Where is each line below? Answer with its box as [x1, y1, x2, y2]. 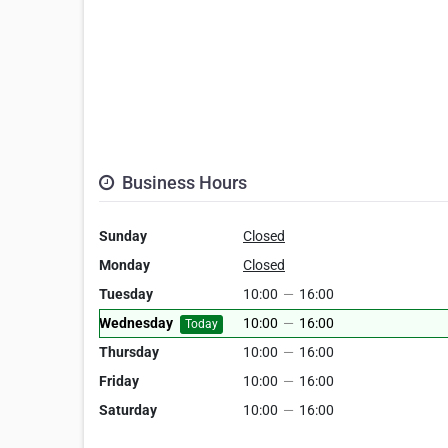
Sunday [99, 228, 147, 245]
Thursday [99, 344, 159, 361]
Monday [99, 257, 150, 274]
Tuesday [99, 286, 153, 303]
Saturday [99, 402, 157, 419]
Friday [99, 373, 139, 390]
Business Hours [118, 172, 247, 194]
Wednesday [99, 315, 173, 332]
